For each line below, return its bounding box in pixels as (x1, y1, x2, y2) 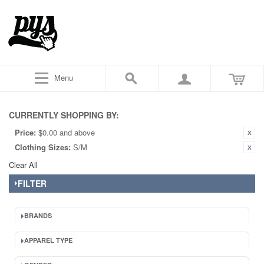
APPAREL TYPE (24, 236, 72, 245)
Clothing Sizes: (15, 141, 71, 153)
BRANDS (24, 211, 52, 220)
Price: (15, 127, 36, 138)
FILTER (18, 177, 47, 189)
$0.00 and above (38, 127, 95, 138)
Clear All (9, 159, 38, 170)
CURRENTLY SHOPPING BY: (9, 109, 119, 121)
